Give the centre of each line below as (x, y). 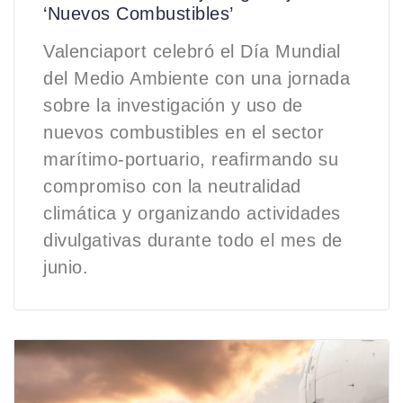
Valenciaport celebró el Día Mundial (192, 51)
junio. (66, 267)
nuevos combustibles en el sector (184, 132)
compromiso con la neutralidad (172, 186)
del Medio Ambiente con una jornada (197, 78)
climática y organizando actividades (192, 213)
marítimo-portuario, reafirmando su (191, 159)
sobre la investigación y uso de (173, 105)
